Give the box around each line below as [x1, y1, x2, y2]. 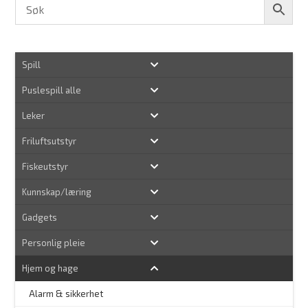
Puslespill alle [22, 84, 82, 96]
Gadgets [22, 211, 58, 223]
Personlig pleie [22, 236, 86, 248]
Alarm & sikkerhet [29, 287, 104, 299]
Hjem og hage [22, 262, 79, 274]
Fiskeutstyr [22, 160, 69, 172]
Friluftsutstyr [22, 135, 77, 146]
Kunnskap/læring [22, 186, 92, 197]
